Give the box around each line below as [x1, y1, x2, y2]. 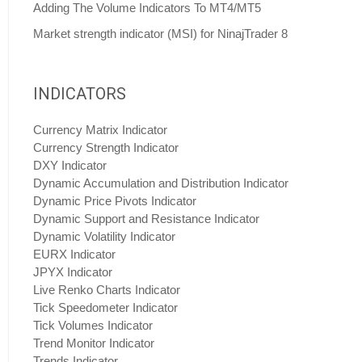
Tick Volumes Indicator [33, 318, 153, 332]
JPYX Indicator [33, 265, 112, 279]
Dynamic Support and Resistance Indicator [33, 212, 259, 225]
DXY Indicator [33, 158, 107, 172]
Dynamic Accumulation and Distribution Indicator [33, 176, 288, 190]
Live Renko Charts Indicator [33, 283, 180, 297]
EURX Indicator [33, 247, 116, 261]
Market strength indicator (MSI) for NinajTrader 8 [33, 27, 288, 40]
